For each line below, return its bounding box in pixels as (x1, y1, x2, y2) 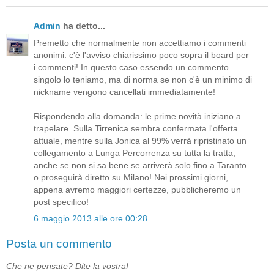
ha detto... (61, 21, 105, 31)
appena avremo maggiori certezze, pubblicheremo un (34, 184, 241, 194)
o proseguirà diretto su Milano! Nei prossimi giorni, (34, 172, 228, 182)
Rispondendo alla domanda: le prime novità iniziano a (34, 111, 241, 121)
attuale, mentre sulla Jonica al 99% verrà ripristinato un (34, 135, 246, 146)
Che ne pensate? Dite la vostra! (6, 261, 128, 271)
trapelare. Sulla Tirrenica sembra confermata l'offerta (34, 123, 238, 133)
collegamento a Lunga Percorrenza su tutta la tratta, (34, 147, 235, 158)
